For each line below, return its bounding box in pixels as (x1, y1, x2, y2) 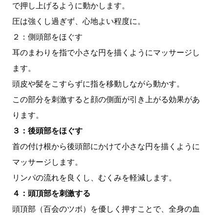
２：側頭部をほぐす (12, 33, 83, 42)
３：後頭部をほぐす (12, 127, 83, 135)
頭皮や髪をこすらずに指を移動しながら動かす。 (12, 80, 184, 88)
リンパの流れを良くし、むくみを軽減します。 (12, 174, 176, 182)
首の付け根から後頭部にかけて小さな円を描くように (12, 142, 200, 151)
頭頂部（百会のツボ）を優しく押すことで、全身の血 (12, 205, 200, 214)
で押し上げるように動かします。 (12, 1, 130, 10)
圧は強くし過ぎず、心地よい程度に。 (12, 17, 145, 26)
